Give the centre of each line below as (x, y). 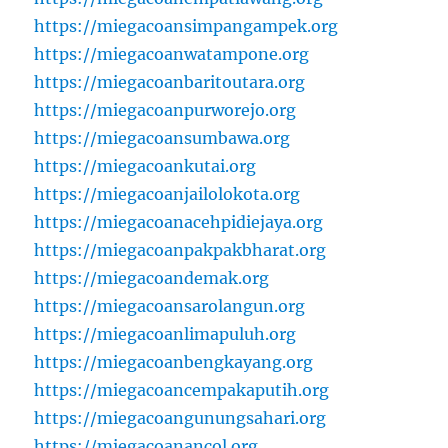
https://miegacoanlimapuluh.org (165, 334)
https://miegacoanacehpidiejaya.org (179, 222)
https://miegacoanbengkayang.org (174, 362)
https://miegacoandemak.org (152, 278)
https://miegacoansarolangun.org (170, 306)
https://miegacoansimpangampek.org (186, 26)
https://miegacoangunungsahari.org (180, 418)
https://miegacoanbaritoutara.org (170, 82)
